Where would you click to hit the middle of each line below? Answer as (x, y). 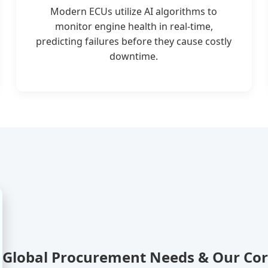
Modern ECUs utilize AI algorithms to (134, 11)
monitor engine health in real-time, (134, 26)
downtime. (134, 56)
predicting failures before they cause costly (134, 41)
